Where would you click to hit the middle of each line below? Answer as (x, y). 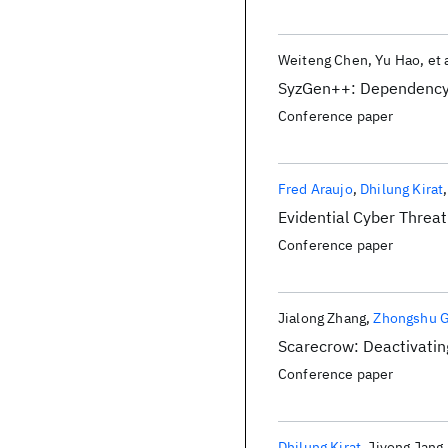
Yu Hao (398, 60)
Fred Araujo (315, 189)
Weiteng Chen (323, 60)
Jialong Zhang (322, 318)
